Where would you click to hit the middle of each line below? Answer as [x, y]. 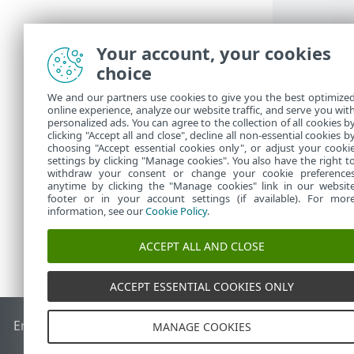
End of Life [45, 326]
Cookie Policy [176, 211]
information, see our [96, 211]
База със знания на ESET [152, 326]
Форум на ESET [273, 326]
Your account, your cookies [214, 53]
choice [124, 73]
